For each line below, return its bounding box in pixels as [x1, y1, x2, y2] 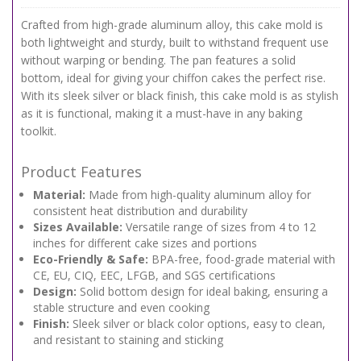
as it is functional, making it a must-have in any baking [21, 106, 302, 121]
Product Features [21, 162, 142, 181]
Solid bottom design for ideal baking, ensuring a [77, 284, 328, 299]
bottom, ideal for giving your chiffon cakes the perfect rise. [21, 70, 326, 85]
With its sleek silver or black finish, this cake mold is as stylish [21, 88, 338, 103]
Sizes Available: [33, 219, 122, 234]
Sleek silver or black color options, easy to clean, [69, 316, 326, 331]
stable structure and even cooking [33, 300, 210, 315]
